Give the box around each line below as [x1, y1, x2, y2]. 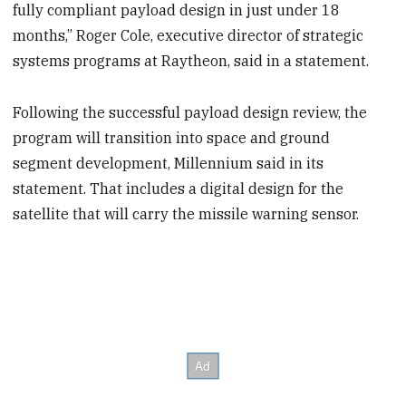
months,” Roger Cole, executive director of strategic [13, 25, 364, 44]
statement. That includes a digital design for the [13, 179, 344, 198]
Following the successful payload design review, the [13, 102, 368, 121]
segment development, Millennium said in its [13, 153, 324, 172]
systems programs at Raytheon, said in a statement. [13, 51, 370, 70]
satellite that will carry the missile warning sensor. [13, 204, 360, 223]
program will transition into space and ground [13, 128, 331, 147]
